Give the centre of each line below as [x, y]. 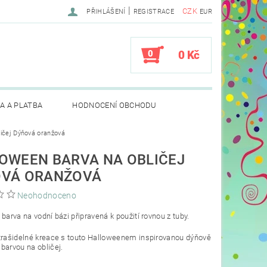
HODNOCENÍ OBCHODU [114, 105]
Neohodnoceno [47, 196]
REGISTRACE [153, 12]
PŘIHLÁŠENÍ [106, 12]
